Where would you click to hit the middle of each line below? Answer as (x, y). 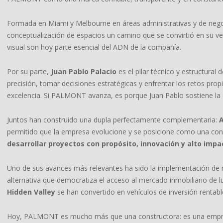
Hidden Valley (31, 192)
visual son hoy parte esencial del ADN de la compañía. (94, 47)
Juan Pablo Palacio (84, 71)
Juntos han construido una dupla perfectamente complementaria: (113, 120)
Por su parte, (29, 71)
